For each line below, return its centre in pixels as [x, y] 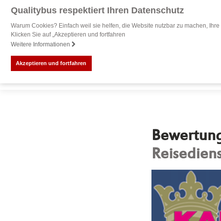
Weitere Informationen [41, 45]
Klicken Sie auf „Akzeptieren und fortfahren [68, 35]
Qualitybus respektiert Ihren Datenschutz [97, 10]
